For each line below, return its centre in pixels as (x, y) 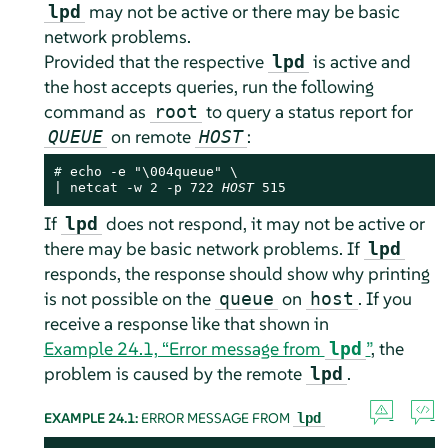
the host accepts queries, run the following (208, 86)
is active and (359, 61)
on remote (150, 136)
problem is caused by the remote (174, 373)
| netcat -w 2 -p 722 (137, 187)
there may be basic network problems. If (203, 248)
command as (96, 111)
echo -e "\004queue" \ (153, 171)
